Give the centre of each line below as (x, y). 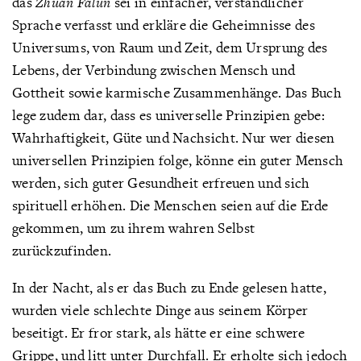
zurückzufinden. (62, 250)
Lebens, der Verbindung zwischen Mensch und (154, 70)
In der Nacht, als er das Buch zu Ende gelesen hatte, (169, 287)
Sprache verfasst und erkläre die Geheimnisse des (164, 25)
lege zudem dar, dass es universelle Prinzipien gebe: (168, 115)
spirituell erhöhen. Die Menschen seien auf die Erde (170, 205)
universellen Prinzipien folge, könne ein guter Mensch (178, 160)
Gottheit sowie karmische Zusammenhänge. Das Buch (177, 92)
